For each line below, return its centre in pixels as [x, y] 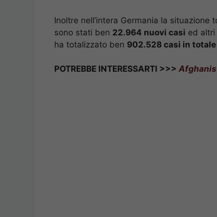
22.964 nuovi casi [149, 32]
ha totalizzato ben [91, 44]
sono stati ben [83, 32]
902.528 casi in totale [171, 44]
